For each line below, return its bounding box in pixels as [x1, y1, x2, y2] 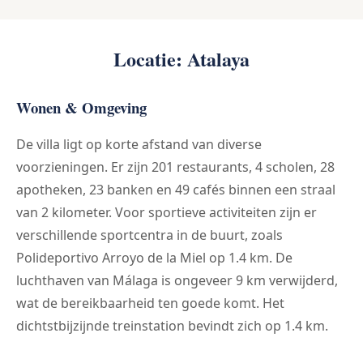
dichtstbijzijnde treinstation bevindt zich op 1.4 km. [16, 317, 328, 335]
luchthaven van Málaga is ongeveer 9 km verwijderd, [16, 271, 338, 290]
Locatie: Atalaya [113, 45, 250, 74]
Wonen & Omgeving [16, 96, 147, 119]
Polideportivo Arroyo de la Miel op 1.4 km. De [16, 249, 293, 267]
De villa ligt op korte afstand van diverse [16, 135, 262, 154]
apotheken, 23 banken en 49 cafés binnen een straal [16, 181, 335, 199]
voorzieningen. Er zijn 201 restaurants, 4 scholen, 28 [16, 158, 335, 177]
